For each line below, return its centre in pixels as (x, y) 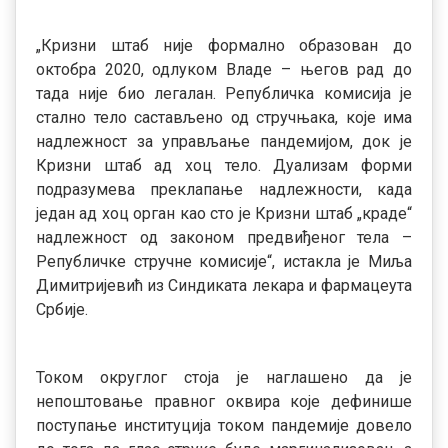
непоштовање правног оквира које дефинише (224, 401)
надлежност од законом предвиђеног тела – (224, 237)
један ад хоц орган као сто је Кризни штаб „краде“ (224, 213)
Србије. (62, 309)
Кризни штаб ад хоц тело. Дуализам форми (224, 165)
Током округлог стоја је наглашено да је (224, 377)
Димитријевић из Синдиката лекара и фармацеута (224, 285)
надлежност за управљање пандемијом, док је (224, 141)
